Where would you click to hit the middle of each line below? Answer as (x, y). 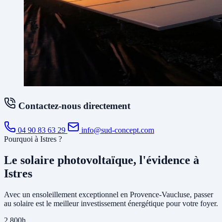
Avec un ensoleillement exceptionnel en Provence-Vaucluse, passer (109, 194)
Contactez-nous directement (73, 106)
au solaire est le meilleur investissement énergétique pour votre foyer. (111, 203)
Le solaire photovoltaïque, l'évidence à (102, 160)
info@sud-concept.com (117, 130)
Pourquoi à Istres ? (33, 139)
